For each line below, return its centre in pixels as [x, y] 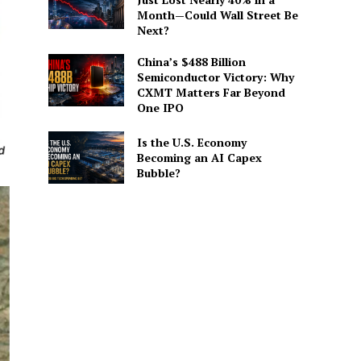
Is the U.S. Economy [191, 142]
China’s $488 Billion [191, 61]
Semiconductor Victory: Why [215, 77]
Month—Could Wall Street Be [217, 15]
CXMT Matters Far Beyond [211, 92]
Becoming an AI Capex [199, 157]
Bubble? [158, 172]
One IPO [160, 107]
